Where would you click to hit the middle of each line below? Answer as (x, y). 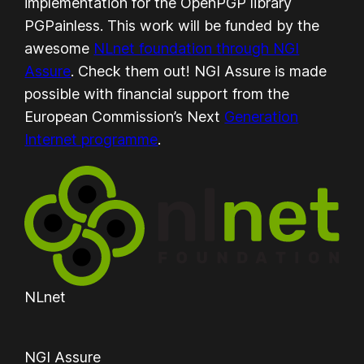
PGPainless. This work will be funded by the (172, 25)
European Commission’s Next (125, 116)
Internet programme (91, 139)
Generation (262, 116)
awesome (59, 48)
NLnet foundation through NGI (197, 48)
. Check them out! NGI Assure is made (199, 71)
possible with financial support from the (157, 93)
